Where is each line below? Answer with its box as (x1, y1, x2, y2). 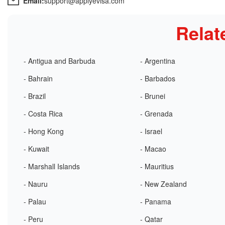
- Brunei (140, 91, 166, 101)
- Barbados (140, 73, 176, 83)
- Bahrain (24, 73, 53, 83)
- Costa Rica (24, 108, 63, 119)
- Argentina (140, 56, 176, 66)
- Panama (140, 196, 172, 206)
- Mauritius (140, 161, 174, 171)
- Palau (24, 196, 46, 206)
